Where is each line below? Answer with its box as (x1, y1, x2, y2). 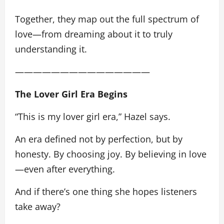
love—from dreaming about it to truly (15, 27, 172, 40)
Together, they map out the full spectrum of (15, 12, 199, 25)
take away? (15, 200, 60, 212)
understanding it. (15, 42, 87, 55)
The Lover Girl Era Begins (15, 87, 127, 100)
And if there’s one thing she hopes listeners (15, 185, 197, 197)
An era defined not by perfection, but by (15, 132, 182, 145)
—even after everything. (15, 162, 115, 175)
